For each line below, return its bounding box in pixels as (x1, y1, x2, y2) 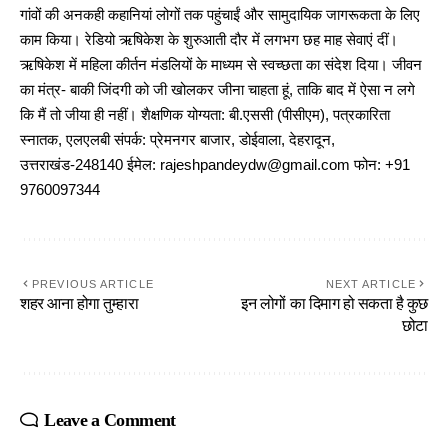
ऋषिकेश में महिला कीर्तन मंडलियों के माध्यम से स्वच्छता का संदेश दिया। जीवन (20, 57, 422, 74)
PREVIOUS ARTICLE (32, 278, 154, 291)
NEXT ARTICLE (325, 278, 416, 291)
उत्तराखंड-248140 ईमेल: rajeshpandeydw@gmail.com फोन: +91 (20, 157, 410, 174)
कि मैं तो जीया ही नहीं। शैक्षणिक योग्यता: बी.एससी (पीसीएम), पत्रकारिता (20, 107, 390, 124)
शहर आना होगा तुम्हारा (20, 295, 139, 313)
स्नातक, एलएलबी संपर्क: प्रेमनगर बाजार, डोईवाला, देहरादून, (20, 132, 335, 149)
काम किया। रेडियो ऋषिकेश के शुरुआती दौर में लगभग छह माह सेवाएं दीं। (20, 32, 398, 49)
